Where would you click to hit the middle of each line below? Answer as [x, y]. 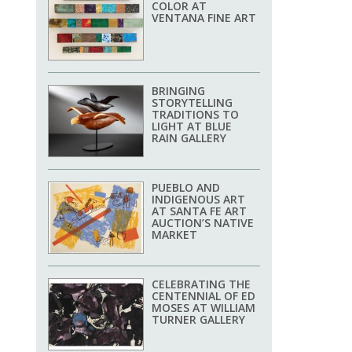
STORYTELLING [192, 103]
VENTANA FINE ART [204, 18]
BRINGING [178, 91]
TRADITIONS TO [195, 115]
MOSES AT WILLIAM [203, 308]
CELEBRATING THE [201, 284]
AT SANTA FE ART [199, 211]
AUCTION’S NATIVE [203, 223]
